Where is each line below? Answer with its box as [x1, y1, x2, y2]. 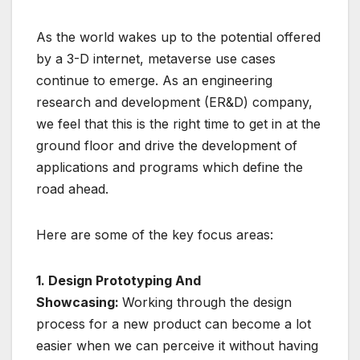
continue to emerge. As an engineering [36, 72, 272, 88]
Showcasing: [36, 293, 122, 310]
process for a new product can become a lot [36, 315, 311, 332]
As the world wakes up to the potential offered [36, 28, 321, 45]
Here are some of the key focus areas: [36, 226, 273, 243]
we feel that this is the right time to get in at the [36, 115, 321, 132]
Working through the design [122, 293, 292, 310]
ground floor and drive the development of [36, 137, 297, 153]
